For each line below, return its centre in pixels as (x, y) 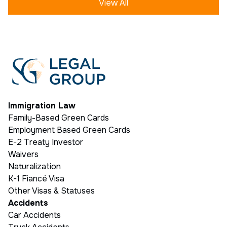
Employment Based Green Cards (69, 130)
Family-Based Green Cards (59, 118)
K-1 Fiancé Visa (36, 179)
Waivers (23, 155)
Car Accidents (34, 215)
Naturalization (34, 167)
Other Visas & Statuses (51, 191)
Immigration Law (42, 106)
